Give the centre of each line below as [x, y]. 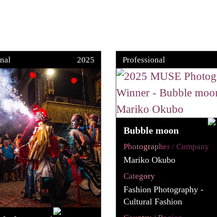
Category [139, 176]
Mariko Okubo [149, 160]
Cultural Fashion [153, 201]
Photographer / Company [166, 146]
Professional [144, 60]
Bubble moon [151, 130]
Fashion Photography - [163, 189]
